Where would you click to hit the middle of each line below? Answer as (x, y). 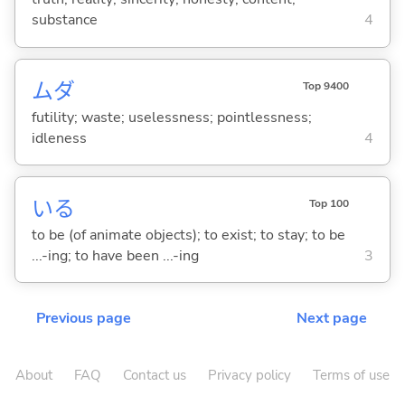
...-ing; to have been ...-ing (115, 255)
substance (64, 20)
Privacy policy (250, 376)
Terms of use (351, 376)
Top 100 (329, 203)
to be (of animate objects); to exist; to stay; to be (188, 235)
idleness (59, 138)
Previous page (84, 319)
